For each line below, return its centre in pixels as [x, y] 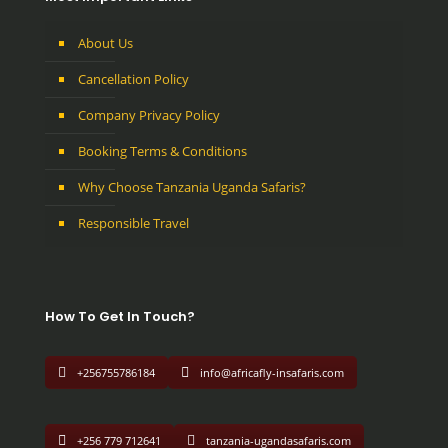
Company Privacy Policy [149, 114]
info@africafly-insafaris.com [272, 372]
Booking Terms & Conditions [162, 150]
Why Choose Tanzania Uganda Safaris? [192, 186]
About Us [105, 42]
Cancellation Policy [133, 78]
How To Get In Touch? [120, 316]
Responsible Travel [133, 222]
